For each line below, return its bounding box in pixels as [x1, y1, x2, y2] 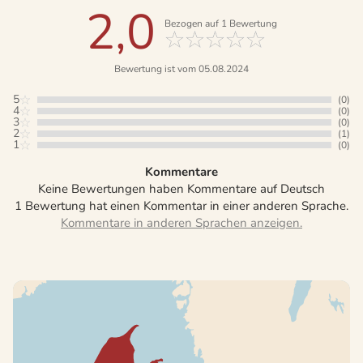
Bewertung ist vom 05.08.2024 [114, 62, 249, 76]
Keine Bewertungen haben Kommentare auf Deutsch [38, 181, 325, 198]
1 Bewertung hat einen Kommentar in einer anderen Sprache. [15, 198, 348, 215]
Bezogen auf [164, 17, 221, 31]
